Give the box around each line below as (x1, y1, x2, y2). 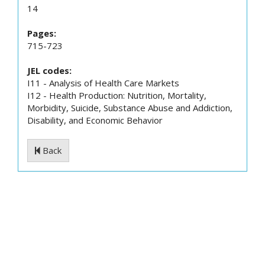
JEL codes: (27, 64, 72, 76)
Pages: (27, 27, 56, 39)
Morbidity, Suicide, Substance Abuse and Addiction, (27, 102, 232, 114)
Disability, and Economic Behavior (27, 114, 163, 126)
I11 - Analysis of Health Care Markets (27, 77, 179, 89)
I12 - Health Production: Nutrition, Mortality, (27, 89, 206, 101)
